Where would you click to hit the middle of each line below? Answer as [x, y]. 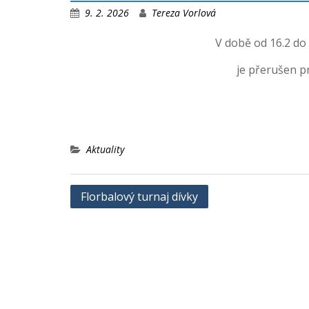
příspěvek [102, 236]
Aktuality [105, 149]
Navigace [101, 194]
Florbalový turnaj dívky [139, 197]
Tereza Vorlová [184, 13]
